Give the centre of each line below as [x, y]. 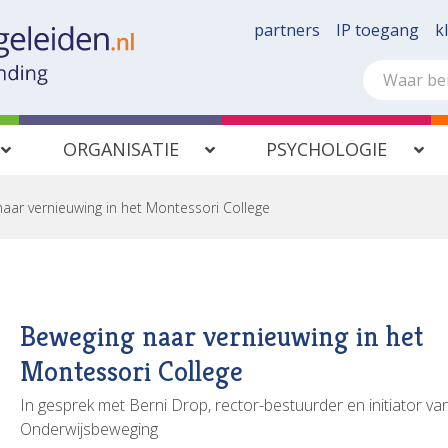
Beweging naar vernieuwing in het [221, 336]
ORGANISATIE [120, 149]
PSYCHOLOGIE [327, 149]
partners [287, 30]
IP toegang [378, 30]
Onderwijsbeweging [88, 429]
